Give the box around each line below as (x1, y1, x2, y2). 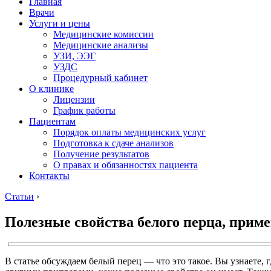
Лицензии (53, 94, 95, 105)
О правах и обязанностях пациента (53, 160, 198, 170)
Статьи (5, 191, 34, 201)
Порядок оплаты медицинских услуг (53, 127, 206, 137)
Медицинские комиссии (53, 29, 154, 39)
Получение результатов (53, 149, 149, 159)
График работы (53, 105, 116, 116)
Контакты (29, 171, 70, 181)
